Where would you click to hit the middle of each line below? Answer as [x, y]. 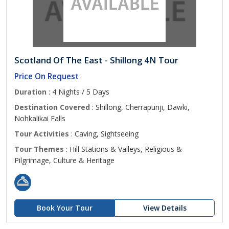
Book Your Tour [64, 208]
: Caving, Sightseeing [104, 134]
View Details [165, 208]
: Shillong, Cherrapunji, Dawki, [140, 107]
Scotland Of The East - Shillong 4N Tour [96, 60]
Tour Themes [39, 149]
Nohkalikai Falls [40, 118]
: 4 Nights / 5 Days [78, 92]
